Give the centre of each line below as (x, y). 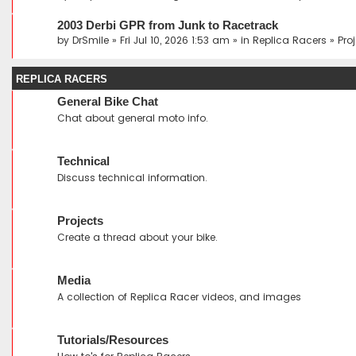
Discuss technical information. (132, 178)
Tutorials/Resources (113, 340)
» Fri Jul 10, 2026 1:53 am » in (181, 40)
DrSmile (91, 40)
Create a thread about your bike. (137, 237)
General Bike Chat (108, 102)
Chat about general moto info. (133, 118)
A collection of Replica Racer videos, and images (179, 297)
